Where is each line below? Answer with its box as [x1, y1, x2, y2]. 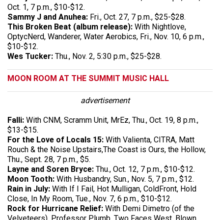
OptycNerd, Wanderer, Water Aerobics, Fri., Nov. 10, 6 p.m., [7, 31, 204, 41]
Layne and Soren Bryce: [7, 164, 94, 174]
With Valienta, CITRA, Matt [104, 135, 194, 144]
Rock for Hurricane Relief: [7, 203, 105, 213]
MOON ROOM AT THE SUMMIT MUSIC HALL [7, 73, 169, 83]
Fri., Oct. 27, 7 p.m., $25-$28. [90, 12, 186, 22]
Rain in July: [7, 184, 52, 193]
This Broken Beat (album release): [7, 22, 133, 31]
